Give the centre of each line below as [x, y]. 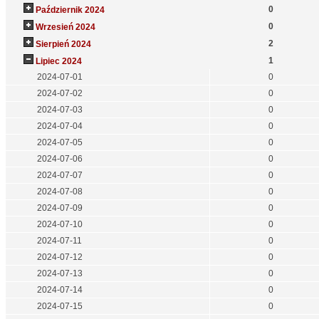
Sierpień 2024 [63, 45]
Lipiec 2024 [58, 62]
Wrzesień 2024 [65, 27]
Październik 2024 [70, 10]
